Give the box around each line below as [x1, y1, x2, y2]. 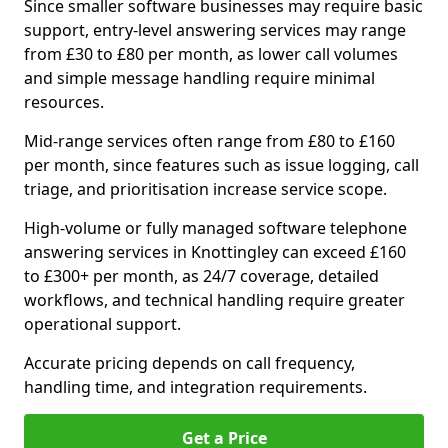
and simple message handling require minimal [24, 67, 375, 89]
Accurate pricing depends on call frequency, [24, 352, 355, 374]
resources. [24, 91, 104, 113]
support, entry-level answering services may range [24, 19, 406, 41]
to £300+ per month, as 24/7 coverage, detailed [24, 265, 379, 287]
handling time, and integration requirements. [24, 376, 367, 398]
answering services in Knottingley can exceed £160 [24, 241, 406, 263]
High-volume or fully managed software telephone [24, 217, 407, 239]
